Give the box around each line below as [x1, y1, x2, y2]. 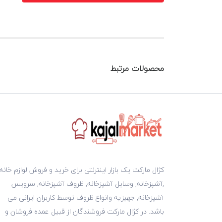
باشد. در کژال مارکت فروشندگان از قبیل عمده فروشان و [5, 205, 164, 218]
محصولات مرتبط [111, 61, 164, 75]
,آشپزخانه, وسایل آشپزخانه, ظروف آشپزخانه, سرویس [11, 177, 164, 190]
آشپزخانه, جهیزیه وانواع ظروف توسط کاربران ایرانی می [7, 191, 164, 204]
